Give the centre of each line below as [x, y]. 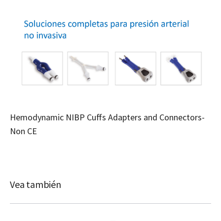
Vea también [36, 184]
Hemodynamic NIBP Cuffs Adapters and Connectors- [107, 117]
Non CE [23, 131]
